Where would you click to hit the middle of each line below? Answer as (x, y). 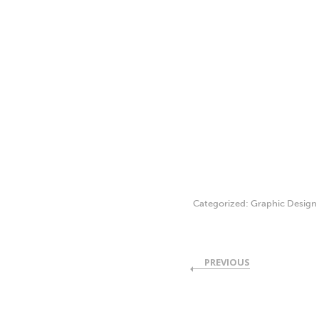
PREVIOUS (227, 262)
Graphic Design (283, 203)
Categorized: (221, 203)
